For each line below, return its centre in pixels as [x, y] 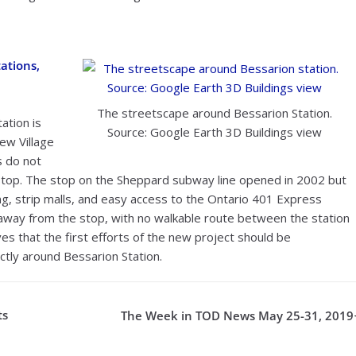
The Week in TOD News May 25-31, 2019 [238, 315]
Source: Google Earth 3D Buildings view [215, 132]
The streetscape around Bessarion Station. [215, 113]
